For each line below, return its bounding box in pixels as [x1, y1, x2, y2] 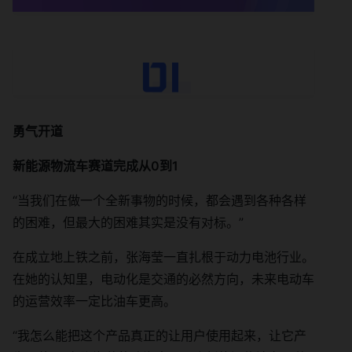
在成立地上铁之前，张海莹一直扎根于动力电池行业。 [13, 248, 314, 265]
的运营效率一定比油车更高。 [13, 292, 176, 309]
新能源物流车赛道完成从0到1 [13, 157, 178, 174]
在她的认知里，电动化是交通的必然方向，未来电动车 [13, 270, 314, 287]
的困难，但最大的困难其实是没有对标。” [13, 214, 244, 230]
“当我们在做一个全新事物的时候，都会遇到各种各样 [13, 192, 306, 208]
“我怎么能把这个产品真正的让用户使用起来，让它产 [13, 327, 306, 343]
